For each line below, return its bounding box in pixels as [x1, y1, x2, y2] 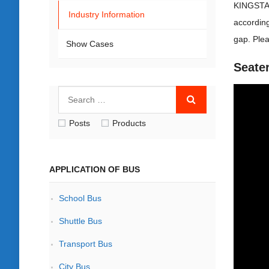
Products [112, 118, 146, 128]
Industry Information [68, 10, 145, 19]
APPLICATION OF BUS [49, 165, 140, 174]
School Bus [59, 193, 101, 203]
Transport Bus [59, 239, 112, 249]
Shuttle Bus [59, 216, 102, 226]
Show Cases [66, 39, 113, 49]
